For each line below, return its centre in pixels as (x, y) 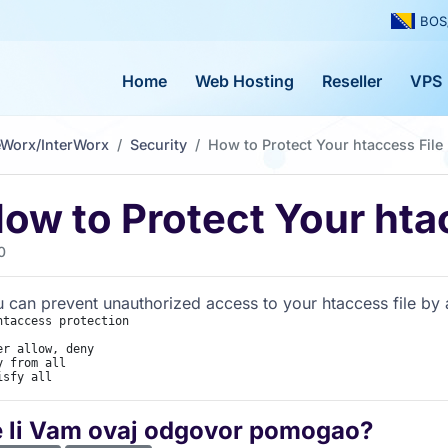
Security (158, 144)
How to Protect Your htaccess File (325, 144)
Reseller (352, 81)
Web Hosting (244, 81)
